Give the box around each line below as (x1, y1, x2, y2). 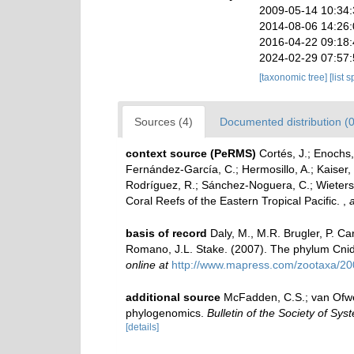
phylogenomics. (126, 306, 207, 319)
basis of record (126, 226, 207, 239)
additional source (126, 290, 220, 303)
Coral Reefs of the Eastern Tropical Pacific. (126, 194, 343, 207)
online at (126, 258, 168, 271)
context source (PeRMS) (126, 147, 256, 160)
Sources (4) (134, 115, 193, 128)
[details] (126, 321, 159, 333)
